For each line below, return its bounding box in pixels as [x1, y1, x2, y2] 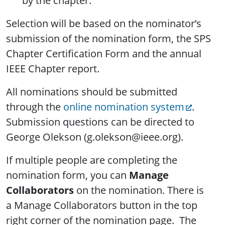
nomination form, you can [6, 168, 129, 182]
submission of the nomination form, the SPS [6, 32, 211, 46]
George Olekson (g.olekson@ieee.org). [6, 130, 186, 144]
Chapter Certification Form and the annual [6, 47, 201, 61]
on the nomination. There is [74, 183, 204, 197]
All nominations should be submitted [6, 85, 177, 99]
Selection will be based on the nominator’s [6, 17, 201, 31]
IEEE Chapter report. [6, 62, 99, 76]
